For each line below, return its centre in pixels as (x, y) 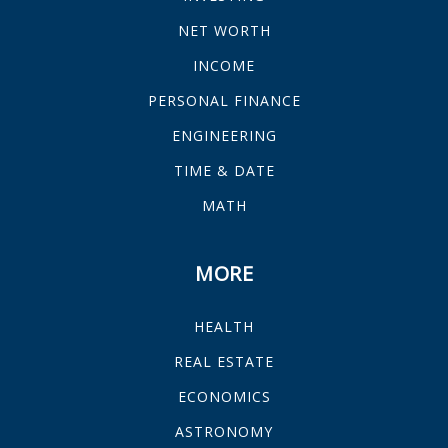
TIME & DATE (224, 170)
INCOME (224, 65)
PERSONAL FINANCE (224, 100)
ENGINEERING (224, 135)
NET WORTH (224, 30)
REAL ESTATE (224, 361)
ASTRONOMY (224, 431)
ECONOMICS (224, 396)
